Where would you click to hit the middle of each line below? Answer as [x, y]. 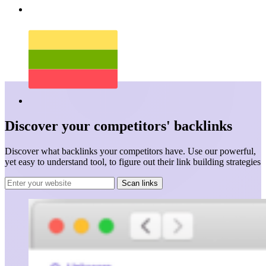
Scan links [140, 183]
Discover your [49, 126]
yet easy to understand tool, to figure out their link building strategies [133, 161]
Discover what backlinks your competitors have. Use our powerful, [130, 151]
